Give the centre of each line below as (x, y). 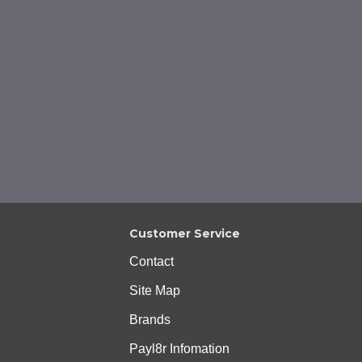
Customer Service (185, 234)
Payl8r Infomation (179, 349)
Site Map (155, 291)
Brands (150, 320)
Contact (152, 262)
